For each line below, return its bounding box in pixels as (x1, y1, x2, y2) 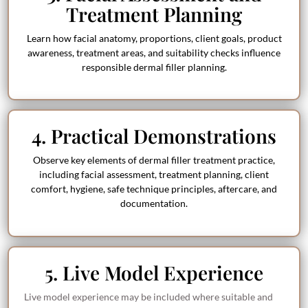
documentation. (120, 197, 188, 210)
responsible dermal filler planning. (81, 61, 227, 73)
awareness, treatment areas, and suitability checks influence (27, 47, 280, 58)
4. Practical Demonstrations (32, 123, 276, 149)
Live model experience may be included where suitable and (24, 290, 274, 302)
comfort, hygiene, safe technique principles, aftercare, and (31, 183, 277, 195)
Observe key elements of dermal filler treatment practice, (33, 154, 275, 166)
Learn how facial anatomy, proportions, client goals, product (26, 32, 282, 44)
